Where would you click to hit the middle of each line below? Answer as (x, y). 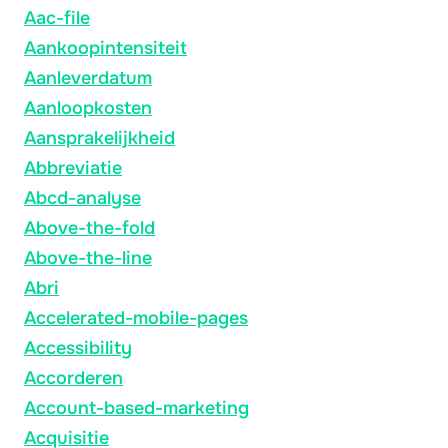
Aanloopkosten (88, 107)
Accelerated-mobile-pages (136, 317)
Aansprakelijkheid (99, 137)
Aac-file (57, 17)
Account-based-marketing (136, 407)
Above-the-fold (89, 227)
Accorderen (73, 377)
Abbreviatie (73, 167)
